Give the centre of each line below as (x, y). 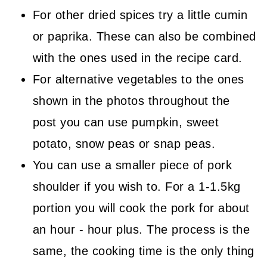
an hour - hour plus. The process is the (141, 230)
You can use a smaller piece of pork (132, 165)
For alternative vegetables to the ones (138, 80)
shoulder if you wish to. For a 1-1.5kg (136, 187)
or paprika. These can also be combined (144, 37)
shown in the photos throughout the (131, 101)
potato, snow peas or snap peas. (124, 144)
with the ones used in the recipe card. (137, 58)
